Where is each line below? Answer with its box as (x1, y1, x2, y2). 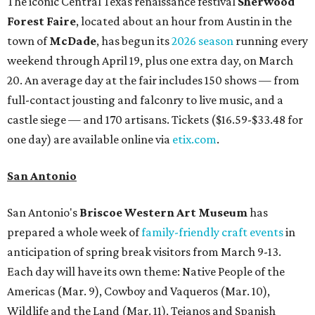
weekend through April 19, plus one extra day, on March (7, 53, 293, 67)
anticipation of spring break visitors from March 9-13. (7, 244, 281, 259)
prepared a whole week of (7, 224, 141, 239)
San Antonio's (7, 205, 79, 219)
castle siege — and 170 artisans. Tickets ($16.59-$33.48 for (7, 112, 303, 127)
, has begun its (96, 33, 172, 48)
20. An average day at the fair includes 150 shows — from (7, 72, 300, 87)
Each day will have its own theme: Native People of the (7, 264, 285, 278)
